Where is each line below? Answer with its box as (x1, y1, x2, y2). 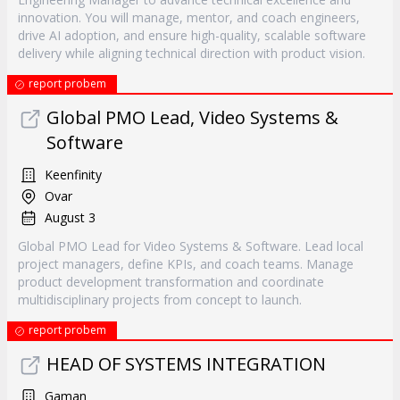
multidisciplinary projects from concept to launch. (18, 291, 302, 308)
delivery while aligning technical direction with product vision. (18, 45, 365, 62)
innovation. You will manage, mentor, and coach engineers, (18, 9, 360, 26)
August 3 (45, 209, 96, 226)
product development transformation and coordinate (18, 273, 324, 290)
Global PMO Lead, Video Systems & (46, 105, 338, 129)
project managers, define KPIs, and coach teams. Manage (18, 255, 354, 272)
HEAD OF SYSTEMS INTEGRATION (46, 352, 326, 376)
